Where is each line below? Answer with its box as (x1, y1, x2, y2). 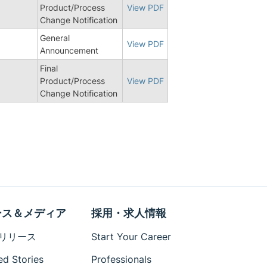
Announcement (40, 45, 98, 55)
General (40, 32, 70, 43)
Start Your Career (91, 231, 172, 243)
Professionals (91, 253, 152, 265)
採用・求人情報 (91, 207, 167, 219)
